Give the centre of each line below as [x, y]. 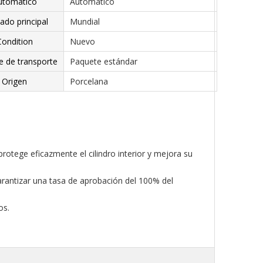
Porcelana [89, 81]
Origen [14, 81]
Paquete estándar [104, 61]
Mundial [85, 21]
